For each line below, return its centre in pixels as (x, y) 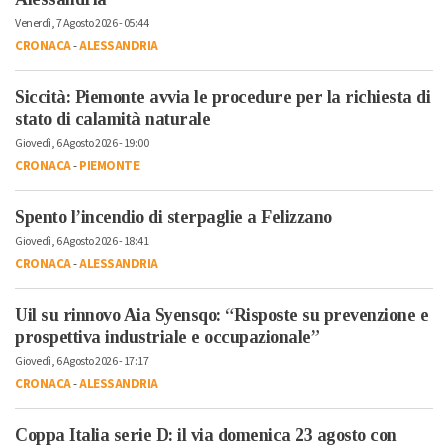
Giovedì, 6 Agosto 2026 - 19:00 (81, 144)
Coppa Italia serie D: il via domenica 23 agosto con (206, 435)
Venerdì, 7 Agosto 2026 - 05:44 (81, 24)
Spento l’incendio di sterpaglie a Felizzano (173, 217)
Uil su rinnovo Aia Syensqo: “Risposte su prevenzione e (221, 315)
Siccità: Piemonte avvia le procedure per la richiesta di (222, 97)
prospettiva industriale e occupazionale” (167, 337)
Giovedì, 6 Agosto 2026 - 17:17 (81, 362)
